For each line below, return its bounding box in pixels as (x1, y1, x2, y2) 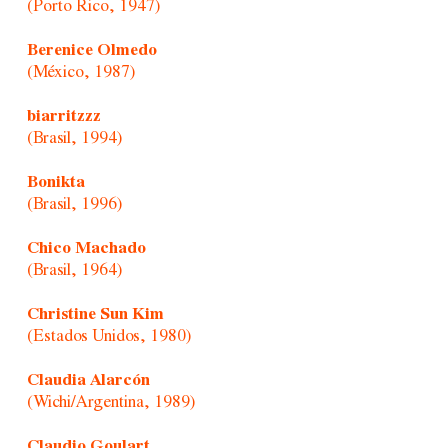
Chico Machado (26, 238, 146, 258)
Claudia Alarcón (26, 370, 150, 390)
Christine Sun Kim (26, 304, 164, 324)
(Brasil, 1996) (26, 194, 122, 214)
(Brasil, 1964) (26, 260, 122, 280)
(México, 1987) (26, 62, 135, 82)
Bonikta (26, 172, 85, 192)
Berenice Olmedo (26, 40, 157, 60)
